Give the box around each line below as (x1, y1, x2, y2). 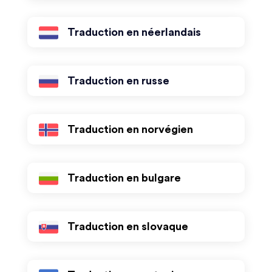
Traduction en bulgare (67, 172, 181, 183)
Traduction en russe (67, 75, 169, 86)
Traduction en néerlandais (67, 27, 201, 38)
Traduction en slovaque (67, 221, 188, 232)
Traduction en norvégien (67, 124, 193, 135)
